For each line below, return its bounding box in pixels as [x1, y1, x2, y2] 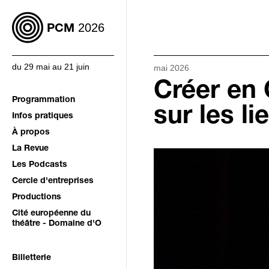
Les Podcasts [12, 161, 67, 169]
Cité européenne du [12, 210, 91, 218]
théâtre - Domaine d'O [12, 220, 101, 228]
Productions [12, 193, 61, 202]
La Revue [12, 145, 49, 153]
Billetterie [12, 254, 51, 262]
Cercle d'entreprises [12, 177, 94, 186]
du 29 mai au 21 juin [12, 62, 89, 71]
